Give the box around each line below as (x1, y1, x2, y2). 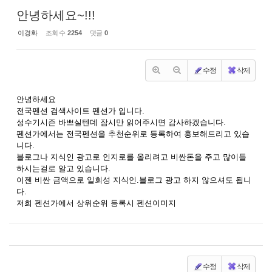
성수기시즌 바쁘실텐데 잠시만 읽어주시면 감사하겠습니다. (16, 118, 226, 127)
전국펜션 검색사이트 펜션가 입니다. (16, 106, 144, 115)
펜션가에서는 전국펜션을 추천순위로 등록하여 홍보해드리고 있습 (16, 129, 250, 138)
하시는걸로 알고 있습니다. (16, 164, 110, 173)
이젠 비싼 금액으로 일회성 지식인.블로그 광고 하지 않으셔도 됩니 (16, 175, 251, 185)
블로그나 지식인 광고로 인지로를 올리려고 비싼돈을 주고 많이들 (16, 152, 246, 161)
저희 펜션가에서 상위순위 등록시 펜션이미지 (16, 199, 176, 208)
